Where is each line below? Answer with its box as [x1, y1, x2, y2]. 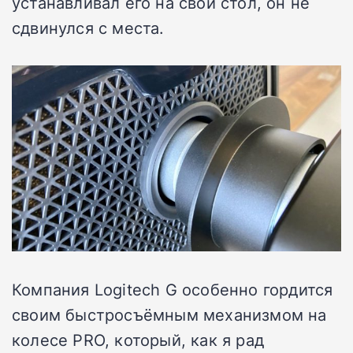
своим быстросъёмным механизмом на [12, 303, 327, 325]
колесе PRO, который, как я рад [12, 328, 264, 351]
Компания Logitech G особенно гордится [12, 277, 333, 300]
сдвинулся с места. [12, 17, 165, 39]
